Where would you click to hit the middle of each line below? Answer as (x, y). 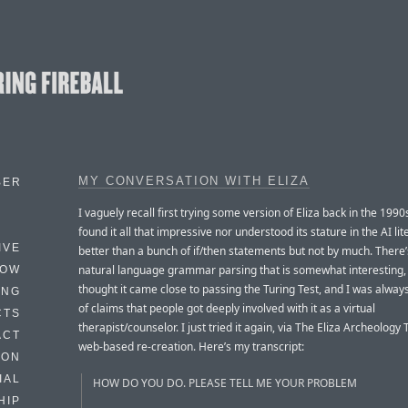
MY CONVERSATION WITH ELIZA (194, 181)
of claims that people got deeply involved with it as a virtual (227, 308)
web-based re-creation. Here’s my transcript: (191, 346)
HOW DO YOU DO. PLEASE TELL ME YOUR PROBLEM (225, 382)
